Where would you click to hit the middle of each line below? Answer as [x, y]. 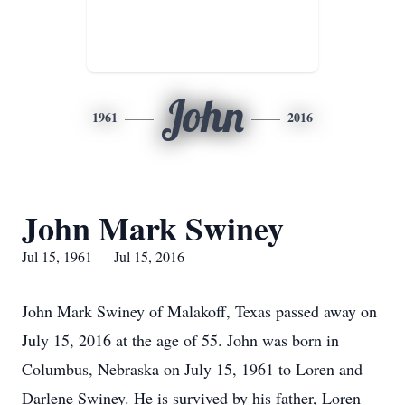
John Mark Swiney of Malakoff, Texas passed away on [199, 311]
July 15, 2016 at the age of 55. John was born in [180, 340]
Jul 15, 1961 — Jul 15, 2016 [103, 256]
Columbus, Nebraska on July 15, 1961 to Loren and [192, 369]
